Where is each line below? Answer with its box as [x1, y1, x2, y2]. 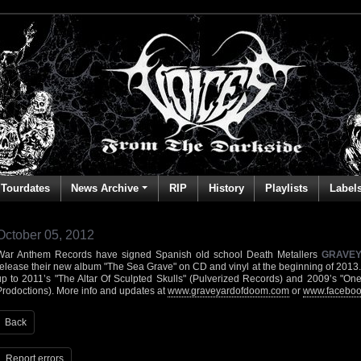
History [208, 182, 244, 194]
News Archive [71, 182, 139, 194]
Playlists [265, 182, 309, 194]
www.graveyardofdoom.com [168, 285, 289, 297]
